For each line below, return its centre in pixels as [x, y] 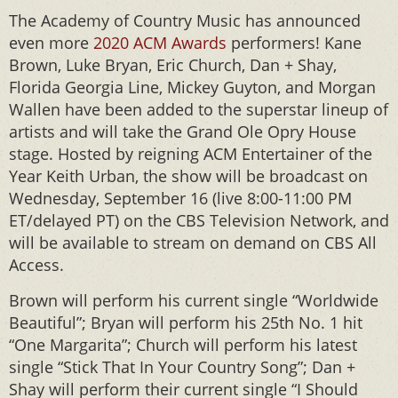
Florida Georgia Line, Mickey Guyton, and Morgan [192, 87]
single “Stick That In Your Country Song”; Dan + [182, 367]
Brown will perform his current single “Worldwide [194, 300]
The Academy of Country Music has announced [185, 20]
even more [51, 43]
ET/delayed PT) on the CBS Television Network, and [199, 220]
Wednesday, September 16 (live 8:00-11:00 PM [180, 198]
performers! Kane [294, 43]
